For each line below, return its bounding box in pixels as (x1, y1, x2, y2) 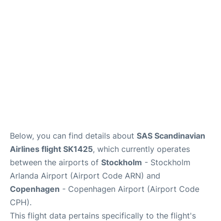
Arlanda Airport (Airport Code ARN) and (10, 171, 160, 181)
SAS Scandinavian (137, 131, 205, 141)
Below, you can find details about (10, 131, 137, 141)
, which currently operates (93, 144, 190, 154)
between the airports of (10, 157, 101, 167)
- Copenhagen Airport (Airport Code (60, 184, 199, 194)
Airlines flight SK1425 (10, 144, 93, 154)
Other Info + (8, 23, 47, 32)
